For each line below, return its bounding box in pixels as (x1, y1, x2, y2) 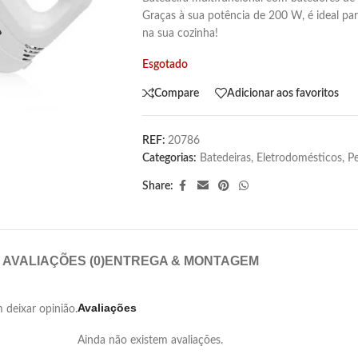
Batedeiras (199, 153, 251, 164)
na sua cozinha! (141, 28, 218, 39)
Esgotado (141, 59, 188, 70)
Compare (153, 87, 199, 99)
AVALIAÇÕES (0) (2, 254, 105, 268)
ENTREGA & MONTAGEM (104, 254, 259, 268)
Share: (141, 181, 173, 192)
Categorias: (141, 153, 197, 164)
